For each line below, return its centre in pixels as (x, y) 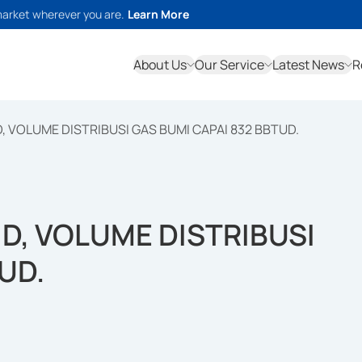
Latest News (308, 65)
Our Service (229, 65)
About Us (160, 65)
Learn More (158, 14)
